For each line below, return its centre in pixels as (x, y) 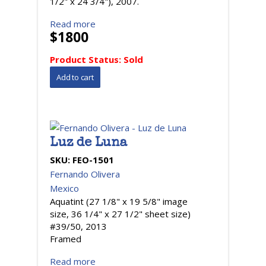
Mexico (64, 188)
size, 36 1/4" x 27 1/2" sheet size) (120, 214)
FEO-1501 (93, 160)
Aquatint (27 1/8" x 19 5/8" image (119, 201)
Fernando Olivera (85, 174)
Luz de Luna (88, 144)
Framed (66, 239)
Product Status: (87, 59)
